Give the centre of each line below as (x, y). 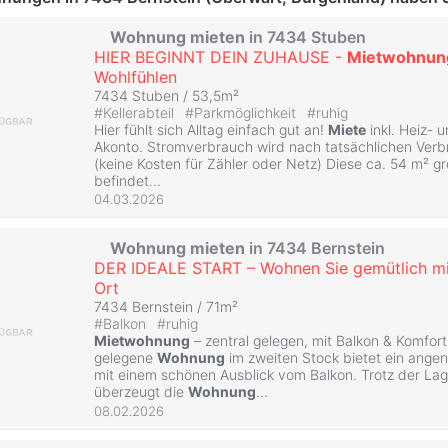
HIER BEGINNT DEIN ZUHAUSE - (220, 56)
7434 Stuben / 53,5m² (166, 95)
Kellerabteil (140, 112)
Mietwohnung (142, 341)
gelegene (125, 358)
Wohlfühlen (135, 76)
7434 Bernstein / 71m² (166, 307)
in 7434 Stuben (305, 36)
